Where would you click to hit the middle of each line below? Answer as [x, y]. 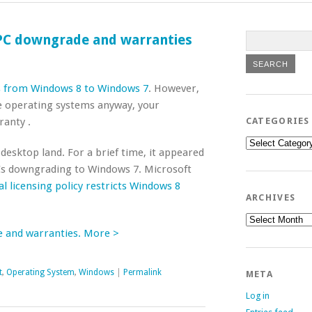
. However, [174, 88]
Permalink [142, 272]
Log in [257, 296]
